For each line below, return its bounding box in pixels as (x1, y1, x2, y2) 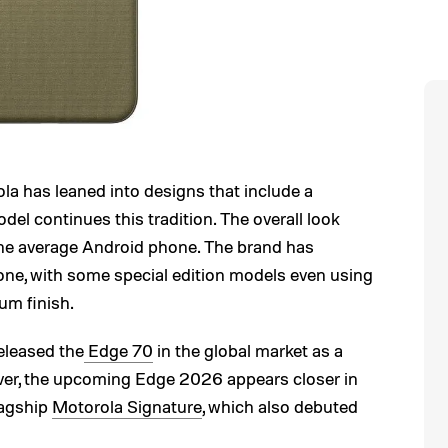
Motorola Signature (52, 395, 202, 417)
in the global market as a (153, 339, 343, 361)
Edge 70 (84, 339, 153, 361)
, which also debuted (202, 395, 358, 417)
